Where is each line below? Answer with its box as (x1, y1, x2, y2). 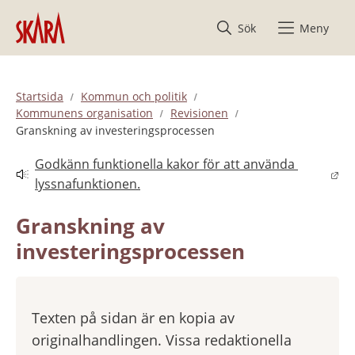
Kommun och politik (81, 88, 187, 104)
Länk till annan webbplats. (15, 174, 170, 192)
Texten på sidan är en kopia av (32, 307, 235, 327)
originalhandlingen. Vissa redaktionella (32, 330, 292, 349)
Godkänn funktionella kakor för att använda (35, 155, 295, 174)
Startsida (16, 88, 63, 104)
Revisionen (170, 105, 228, 121)
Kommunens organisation (16, 105, 153, 121)
